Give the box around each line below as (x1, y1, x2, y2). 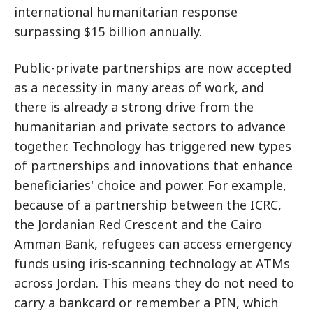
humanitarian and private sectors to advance (14, 117, 286, 135)
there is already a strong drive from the (14, 98, 254, 115)
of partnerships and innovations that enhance (14, 156, 293, 174)
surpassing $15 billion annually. (14, 22, 202, 40)
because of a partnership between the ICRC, (14, 196, 282, 213)
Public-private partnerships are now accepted (14, 59, 291, 76)
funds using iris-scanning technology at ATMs (14, 254, 290, 272)
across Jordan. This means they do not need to (14, 274, 294, 291)
